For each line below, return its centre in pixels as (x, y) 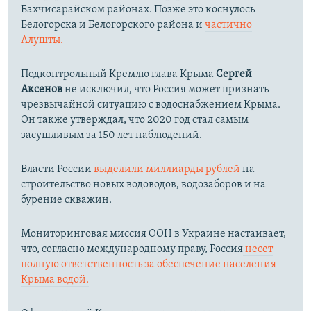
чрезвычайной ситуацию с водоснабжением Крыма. (151, 105)
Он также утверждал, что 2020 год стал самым (135, 120)
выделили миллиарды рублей (167, 170)
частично (228, 25)
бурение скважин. (66, 200)
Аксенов (42, 90)
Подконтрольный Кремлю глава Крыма (118, 75)
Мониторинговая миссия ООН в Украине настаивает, (153, 234)
